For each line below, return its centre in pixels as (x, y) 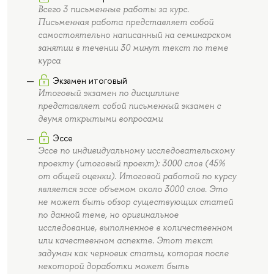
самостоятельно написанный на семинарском (134, 35)
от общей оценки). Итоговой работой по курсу (137, 176)
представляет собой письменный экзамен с (129, 106)
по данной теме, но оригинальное (108, 215)
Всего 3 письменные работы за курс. (113, 9)
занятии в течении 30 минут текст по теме (133, 48)
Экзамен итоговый (90, 80)
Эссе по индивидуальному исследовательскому (136, 151)
